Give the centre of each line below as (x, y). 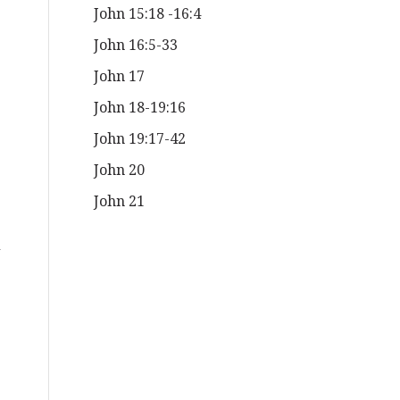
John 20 (120, 170)
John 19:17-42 (140, 139)
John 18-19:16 (140, 108)
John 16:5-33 (136, 45)
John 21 (120, 201)
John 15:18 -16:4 (148, 14)
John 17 (120, 76)
